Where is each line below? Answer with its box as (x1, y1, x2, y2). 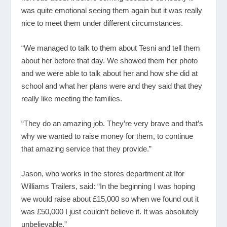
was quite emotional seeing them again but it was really (21, 6, 203, 15)
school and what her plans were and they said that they (21, 82, 203, 91)
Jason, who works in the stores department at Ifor (21, 169, 185, 178)
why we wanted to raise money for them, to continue (21, 132, 194, 141)
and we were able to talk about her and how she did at (21, 69, 198, 78)
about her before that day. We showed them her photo (21, 56, 198, 65)
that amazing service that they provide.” (21, 144, 152, 154)
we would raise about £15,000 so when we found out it (21, 195, 199, 204)
